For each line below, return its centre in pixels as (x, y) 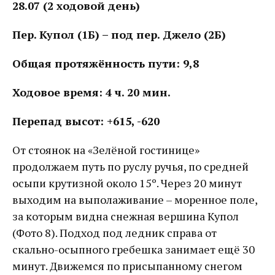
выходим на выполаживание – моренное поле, (135, 199)
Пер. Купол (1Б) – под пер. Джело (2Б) (119, 34)
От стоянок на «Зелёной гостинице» (106, 150)
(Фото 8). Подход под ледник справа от (114, 233)
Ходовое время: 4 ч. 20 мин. (91, 92)
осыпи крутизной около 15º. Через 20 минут (127, 183)
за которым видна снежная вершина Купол (126, 216)
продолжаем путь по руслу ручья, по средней (130, 166)
